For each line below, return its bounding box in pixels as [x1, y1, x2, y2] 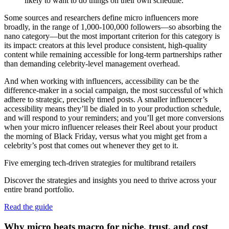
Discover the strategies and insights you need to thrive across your [4, 176, 216, 185]
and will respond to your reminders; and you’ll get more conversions [4, 113, 224, 123]
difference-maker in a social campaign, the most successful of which [4, 86, 223, 95]
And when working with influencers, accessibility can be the [4, 77, 199, 86]
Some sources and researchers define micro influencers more [4, 13, 198, 22]
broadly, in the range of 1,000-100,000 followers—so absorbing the [4, 22, 221, 32]
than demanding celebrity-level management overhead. [4, 59, 180, 68]
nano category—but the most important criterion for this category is [4, 32, 220, 41]
